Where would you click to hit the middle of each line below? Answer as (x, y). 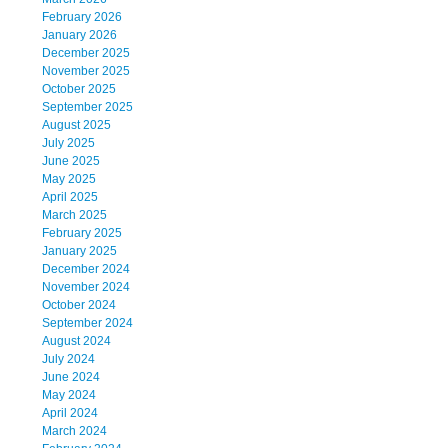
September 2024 (87, 323)
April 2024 (70, 413)
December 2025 (86, 53)
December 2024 (86, 269)
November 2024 (86, 287)
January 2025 (79, 251)
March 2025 (74, 215)
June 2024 (71, 377)
